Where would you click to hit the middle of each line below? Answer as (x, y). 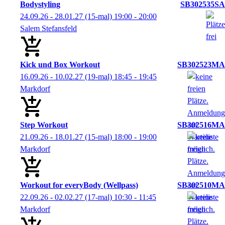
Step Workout (44, 125)
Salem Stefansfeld (48, 28)
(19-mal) (98, 77)
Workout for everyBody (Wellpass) (79, 185)
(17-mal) (98, 197)
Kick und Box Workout (60, 65)
